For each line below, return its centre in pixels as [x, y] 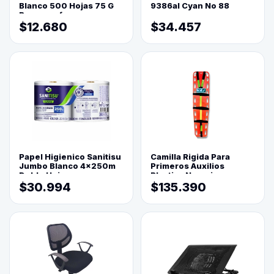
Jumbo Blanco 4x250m [67, 166]
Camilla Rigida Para [190, 157]
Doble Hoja [42, 175]
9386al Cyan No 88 [190, 6]
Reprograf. [42, 15]
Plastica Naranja [184, 175]
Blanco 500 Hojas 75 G [66, 6]
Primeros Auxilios [187, 166]
